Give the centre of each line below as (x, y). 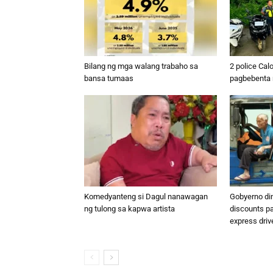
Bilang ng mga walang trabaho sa (141, 66)
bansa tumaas (109, 78)
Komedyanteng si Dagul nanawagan (146, 197)
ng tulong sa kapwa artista (129, 209)
